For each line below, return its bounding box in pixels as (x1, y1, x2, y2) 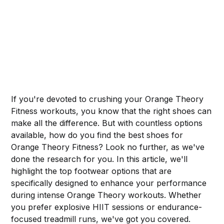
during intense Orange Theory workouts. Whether (11, 189, 202, 200)
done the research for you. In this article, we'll (11, 153, 188, 164)
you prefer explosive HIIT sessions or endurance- (11, 201, 202, 212)
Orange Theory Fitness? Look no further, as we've (11, 141, 205, 152)
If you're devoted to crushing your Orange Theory (11, 93, 204, 104)
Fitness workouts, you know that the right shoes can (11, 105, 212, 116)
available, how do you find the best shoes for (11, 129, 183, 140)
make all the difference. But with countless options (11, 117, 203, 128)
